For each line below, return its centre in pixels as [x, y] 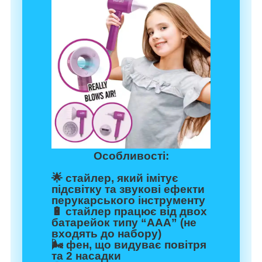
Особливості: [131, 156]
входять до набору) [106, 234]
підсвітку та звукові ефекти [128, 189]
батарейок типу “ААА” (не [124, 223]
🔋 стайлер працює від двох [129, 212]
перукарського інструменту [128, 201]
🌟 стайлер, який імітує [115, 178]
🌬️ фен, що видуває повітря [129, 245]
